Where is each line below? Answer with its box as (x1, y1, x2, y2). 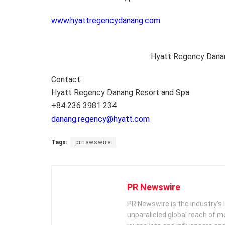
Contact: (51, 74, 82, 84)
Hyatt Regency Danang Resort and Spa (51, 87, 189, 97)
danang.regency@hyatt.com (51, 114, 150, 124)
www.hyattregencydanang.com (51, 15, 160, 25)
